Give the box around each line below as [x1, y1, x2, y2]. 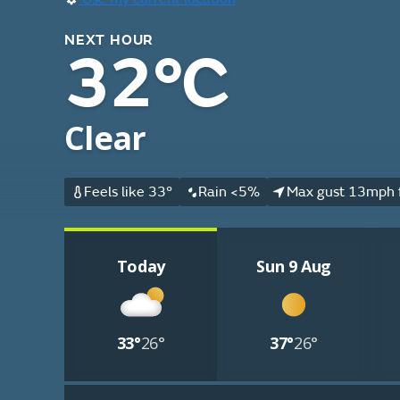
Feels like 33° [83, 183, 172, 201]
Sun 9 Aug [256, 255, 332, 277]
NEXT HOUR [64, 31, 154, 49]
